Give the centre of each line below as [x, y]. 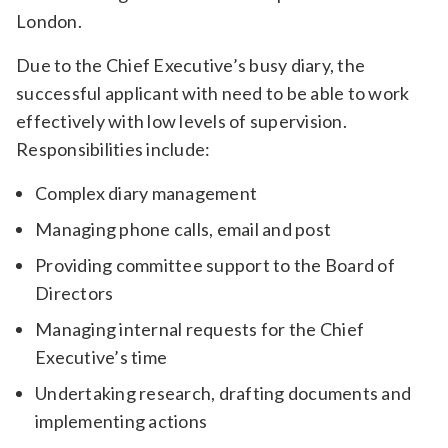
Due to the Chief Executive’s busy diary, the [190, 65]
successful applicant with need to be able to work [213, 93]
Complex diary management [146, 193]
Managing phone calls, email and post [183, 229]
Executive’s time [101, 357]
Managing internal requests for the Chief [200, 329]
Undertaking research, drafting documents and [223, 393]
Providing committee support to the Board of [215, 265]
